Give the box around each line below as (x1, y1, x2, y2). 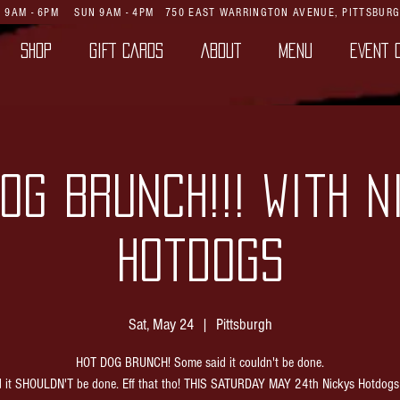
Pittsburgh (215, 315, 272, 334)
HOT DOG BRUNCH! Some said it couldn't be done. (76, 354, 324, 371)
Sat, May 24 (128, 315, 194, 334)
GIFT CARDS (89, 43, 163, 58)
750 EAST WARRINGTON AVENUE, (165, 6, 343, 19)
